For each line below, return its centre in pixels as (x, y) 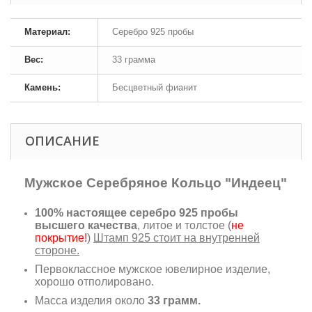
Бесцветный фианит (155, 87)
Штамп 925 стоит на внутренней (177, 237)
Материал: (47, 31)
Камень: (42, 87)
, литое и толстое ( (184, 225)
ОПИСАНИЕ (62, 140)
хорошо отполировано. (94, 281)
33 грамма (134, 59)
